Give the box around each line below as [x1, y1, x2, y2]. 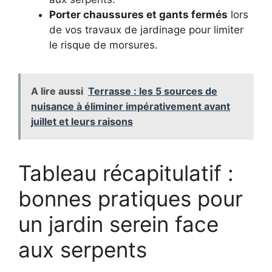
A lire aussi [31, 85, 83, 98]
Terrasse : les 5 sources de [88, 85, 217, 98]
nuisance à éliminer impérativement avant [31, 100, 230, 113]
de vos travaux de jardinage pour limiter [49, 24, 243, 36]
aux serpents [18, 237, 147, 263]
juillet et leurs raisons [31, 115, 133, 128]
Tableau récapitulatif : [18, 160, 234, 186]
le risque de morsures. [49, 39, 158, 52]
